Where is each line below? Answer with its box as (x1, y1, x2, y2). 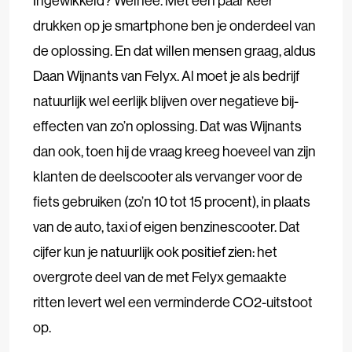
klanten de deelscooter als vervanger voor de (33, 167, 302, 186)
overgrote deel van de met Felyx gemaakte (33, 268, 287, 287)
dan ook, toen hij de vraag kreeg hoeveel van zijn (33, 142, 316, 161)
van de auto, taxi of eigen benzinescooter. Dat (33, 218, 300, 236)
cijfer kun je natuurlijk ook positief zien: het (33, 243, 277, 262)
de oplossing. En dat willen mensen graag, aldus (33, 42, 316, 60)
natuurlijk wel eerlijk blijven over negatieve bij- (33, 92, 299, 111)
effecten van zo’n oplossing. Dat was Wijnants (33, 117, 302, 136)
